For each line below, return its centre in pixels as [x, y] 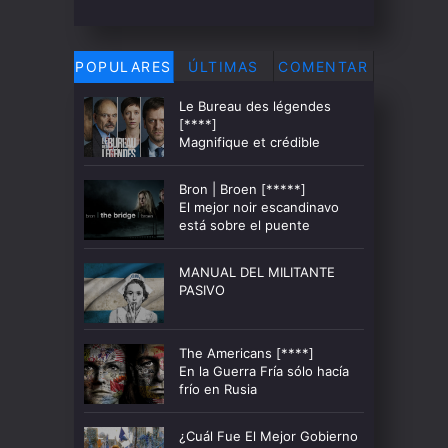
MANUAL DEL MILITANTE [257, 272]
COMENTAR [323, 66]
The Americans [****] [246, 353]
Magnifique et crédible [249, 142]
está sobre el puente [244, 225]
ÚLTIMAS [223, 66]
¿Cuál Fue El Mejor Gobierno [268, 436]
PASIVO [202, 290]
